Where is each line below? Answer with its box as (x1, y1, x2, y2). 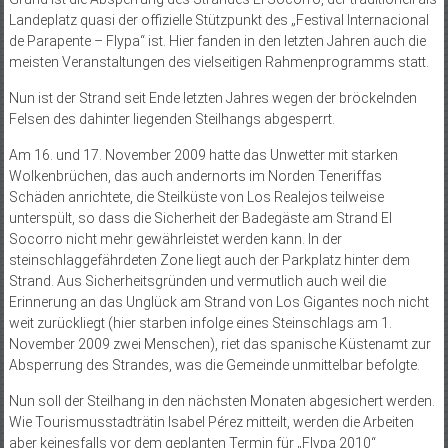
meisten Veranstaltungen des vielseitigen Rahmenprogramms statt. (8, 54, 429, 71)
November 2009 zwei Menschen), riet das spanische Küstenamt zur (8, 336, 431, 353)
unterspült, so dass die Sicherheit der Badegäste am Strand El (8, 210, 392, 227)
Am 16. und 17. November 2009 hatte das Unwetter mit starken (8, 147, 398, 164)
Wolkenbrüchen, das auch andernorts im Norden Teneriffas (8, 168, 382, 185)
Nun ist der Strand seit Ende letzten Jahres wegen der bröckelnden (8, 90, 417, 107)
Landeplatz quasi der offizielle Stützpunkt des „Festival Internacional (8, 12, 429, 29)
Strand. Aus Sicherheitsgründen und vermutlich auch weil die (8, 273, 386, 290)
